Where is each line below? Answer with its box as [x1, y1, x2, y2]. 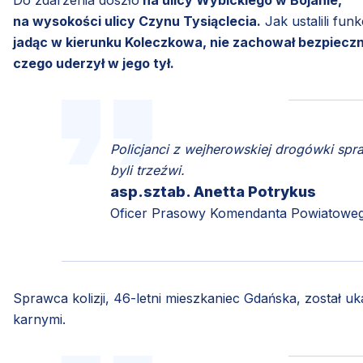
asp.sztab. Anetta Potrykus [110, 183, 316, 200]
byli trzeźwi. [110, 162, 185, 178]
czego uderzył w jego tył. [13, 55, 174, 71]
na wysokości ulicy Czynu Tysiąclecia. [13, 13, 261, 29]
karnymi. [13, 311, 70, 327]
